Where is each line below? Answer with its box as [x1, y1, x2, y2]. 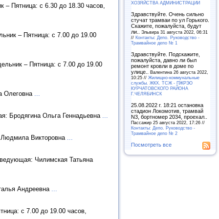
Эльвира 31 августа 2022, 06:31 [141, 29, 208, 35]
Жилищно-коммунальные [148, 74, 199, 80]
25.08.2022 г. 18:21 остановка [131, 102, 203, 108]
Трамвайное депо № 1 [131, 40, 177, 45]
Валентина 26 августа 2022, [150, 69, 208, 75]
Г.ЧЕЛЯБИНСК [131, 90, 162, 96]
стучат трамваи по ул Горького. [131, 17, 209, 23]
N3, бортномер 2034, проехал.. [131, 113, 207, 120]
